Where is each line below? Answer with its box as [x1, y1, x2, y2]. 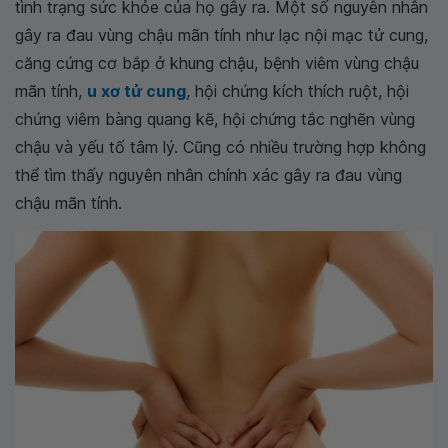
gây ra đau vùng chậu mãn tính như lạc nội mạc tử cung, [15, 25, 428, 45]
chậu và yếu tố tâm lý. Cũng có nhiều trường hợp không [15, 137, 426, 157]
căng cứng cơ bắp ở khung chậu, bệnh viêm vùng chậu [15, 53, 419, 73]
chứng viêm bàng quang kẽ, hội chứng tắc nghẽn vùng [15, 109, 415, 129]
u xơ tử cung [87, 81, 186, 101]
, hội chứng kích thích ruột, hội [186, 81, 409, 101]
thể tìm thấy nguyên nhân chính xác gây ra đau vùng [15, 165, 402, 185]
